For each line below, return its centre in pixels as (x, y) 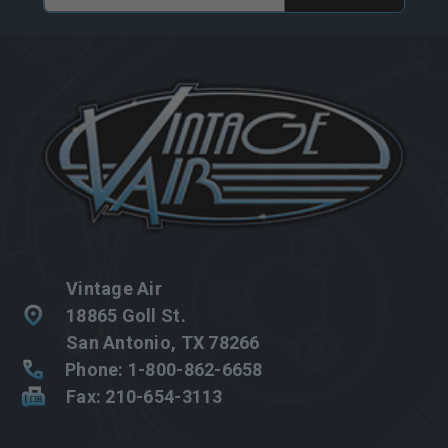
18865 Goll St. (126, 315)
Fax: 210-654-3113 (144, 396)
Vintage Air (114, 288)
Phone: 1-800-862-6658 (164, 369)
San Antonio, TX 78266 (163, 342)
